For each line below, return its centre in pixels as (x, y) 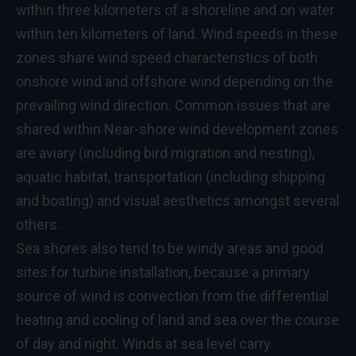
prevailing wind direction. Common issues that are (173, 105)
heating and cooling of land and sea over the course (178, 319)
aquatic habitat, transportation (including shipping (170, 176)
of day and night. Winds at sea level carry (143, 343)
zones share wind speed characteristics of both (167, 57)
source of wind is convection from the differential (172, 296)
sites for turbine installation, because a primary (163, 272)
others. (38, 224)
